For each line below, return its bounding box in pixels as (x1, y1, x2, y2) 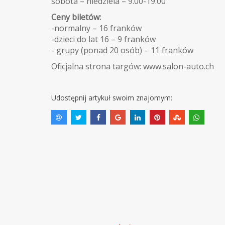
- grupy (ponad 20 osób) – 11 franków (51, 45, 197, 56)
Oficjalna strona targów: (51, 61, 143, 72)
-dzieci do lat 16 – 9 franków (51, 34, 156, 45)
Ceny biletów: (51, 12, 101, 23)
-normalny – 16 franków (51, 23, 142, 34)
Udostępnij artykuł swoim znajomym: (51, 93, 172, 102)
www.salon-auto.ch (143, 61, 214, 72)
